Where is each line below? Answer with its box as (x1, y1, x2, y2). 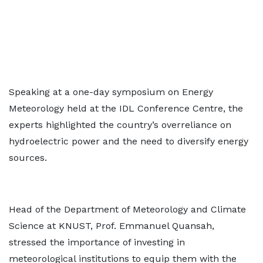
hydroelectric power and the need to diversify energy (9, 136, 248, 147)
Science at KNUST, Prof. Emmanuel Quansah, (9, 220, 214, 231)
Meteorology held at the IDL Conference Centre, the (9, 103, 243, 114)
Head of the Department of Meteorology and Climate (9, 204, 246, 215)
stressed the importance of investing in (9, 237, 185, 248)
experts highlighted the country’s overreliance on (9, 119, 231, 130)
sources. (9, 152, 47, 163)
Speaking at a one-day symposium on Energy (9, 86, 213, 97)
